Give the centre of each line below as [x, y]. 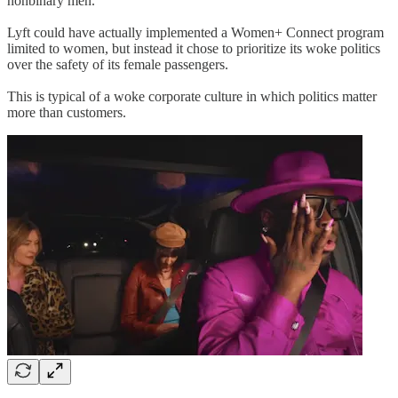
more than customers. [67, 113]
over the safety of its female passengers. [118, 65]
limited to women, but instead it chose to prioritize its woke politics [194, 49]
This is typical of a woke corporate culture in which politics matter [192, 97]
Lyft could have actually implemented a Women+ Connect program [195, 33]
